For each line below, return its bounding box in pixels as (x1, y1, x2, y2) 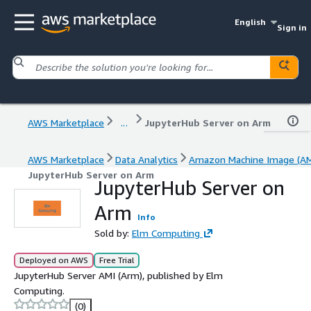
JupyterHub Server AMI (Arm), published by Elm (14, 269, 223, 281)
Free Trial (99, 254, 134, 265)
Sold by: (94, 226, 132, 239)
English (235, 17, 267, 27)
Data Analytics (115, 153, 178, 165)
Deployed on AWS (19, 254, 88, 265)
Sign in (276, 22, 307, 33)
